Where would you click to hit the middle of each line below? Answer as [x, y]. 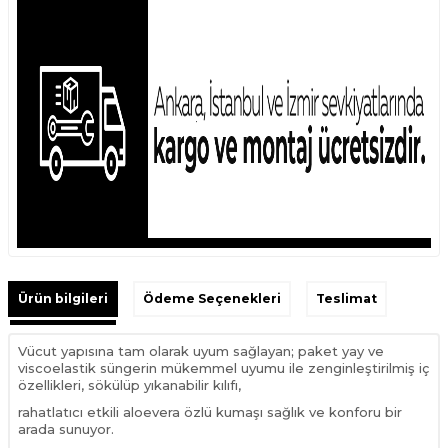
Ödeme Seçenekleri [212, 298]
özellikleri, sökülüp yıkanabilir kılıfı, [129, 384]
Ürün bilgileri [63, 298]
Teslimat [346, 298]
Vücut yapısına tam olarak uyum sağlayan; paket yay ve [201, 350]
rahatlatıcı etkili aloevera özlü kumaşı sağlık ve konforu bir [210, 411]
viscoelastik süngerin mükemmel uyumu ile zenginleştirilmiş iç [223, 367]
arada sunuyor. [66, 428]
